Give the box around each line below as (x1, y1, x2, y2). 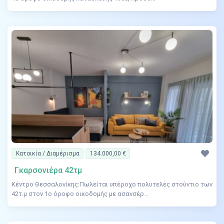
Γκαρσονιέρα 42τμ (14, 165, 82, 175)
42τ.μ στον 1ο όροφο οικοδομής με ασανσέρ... (11, 190, 148, 198)
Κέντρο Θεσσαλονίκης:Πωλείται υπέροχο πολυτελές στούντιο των (11, 180, 212, 188)
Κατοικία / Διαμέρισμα (15, 150, 79, 157)
